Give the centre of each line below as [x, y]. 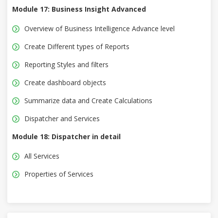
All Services [42, 156]
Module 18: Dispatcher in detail [66, 137]
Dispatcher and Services [62, 119]
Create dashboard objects [65, 83]
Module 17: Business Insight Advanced [79, 9]
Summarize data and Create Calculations [88, 101]
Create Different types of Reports [77, 47]
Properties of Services [59, 174]
